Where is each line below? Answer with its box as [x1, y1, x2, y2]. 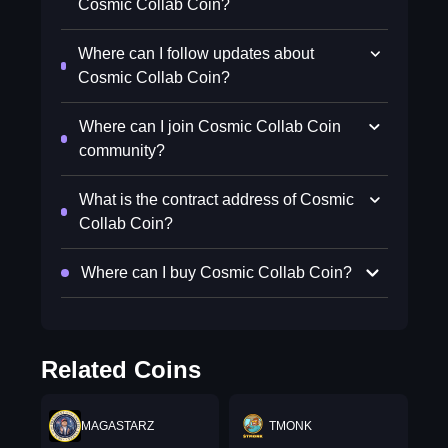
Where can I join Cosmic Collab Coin [78, 118, 341, 135]
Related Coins [40, 356, 201, 383]
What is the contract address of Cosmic [78, 191, 354, 208]
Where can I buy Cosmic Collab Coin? [80, 264, 352, 281]
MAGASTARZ [80, 419, 154, 433]
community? [78, 142, 165, 159]
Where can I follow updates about [78, 45, 315, 62]
